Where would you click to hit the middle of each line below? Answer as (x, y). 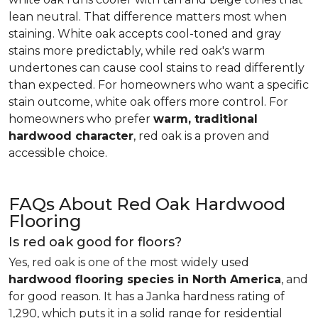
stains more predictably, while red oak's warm (137, 51)
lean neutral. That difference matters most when (148, 17)
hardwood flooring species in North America (145, 279)
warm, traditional (205, 119)
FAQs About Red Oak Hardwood (147, 204)
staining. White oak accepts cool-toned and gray (145, 34)
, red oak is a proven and (202, 136)
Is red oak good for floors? (95, 242)
